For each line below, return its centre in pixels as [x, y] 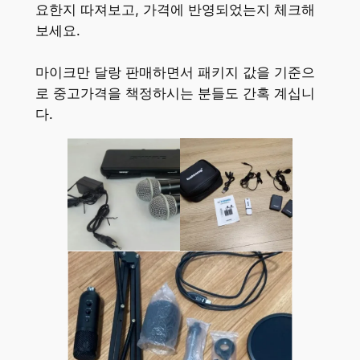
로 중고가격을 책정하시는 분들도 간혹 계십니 [175, 94]
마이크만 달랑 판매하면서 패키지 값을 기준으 [175, 73]
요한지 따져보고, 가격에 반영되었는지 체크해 [175, 10]
